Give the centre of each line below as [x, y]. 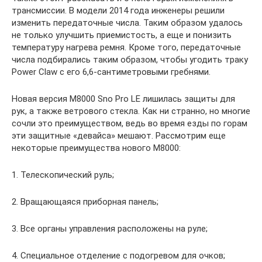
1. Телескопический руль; [63, 175]
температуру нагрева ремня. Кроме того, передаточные [126, 47]
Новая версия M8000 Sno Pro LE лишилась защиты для [123, 99]
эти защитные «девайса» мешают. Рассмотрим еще [119, 136]
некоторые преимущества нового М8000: [96, 148]
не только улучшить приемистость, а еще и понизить [122, 35]
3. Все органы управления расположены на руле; [110, 229]
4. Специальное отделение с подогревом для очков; [118, 256]
